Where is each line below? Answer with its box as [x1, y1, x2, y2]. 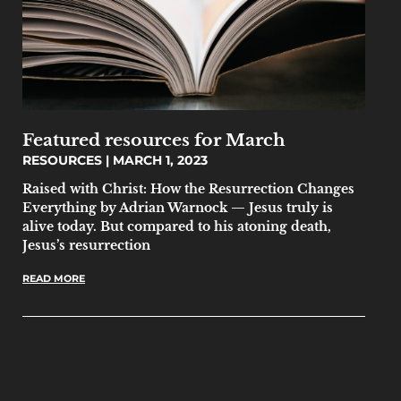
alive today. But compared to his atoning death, [22, 218, 331, 235]
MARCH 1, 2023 [109, 152, 208, 168]
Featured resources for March [22, 129, 286, 150]
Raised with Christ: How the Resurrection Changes [22, 181, 354, 197]
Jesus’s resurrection [22, 237, 150, 253]
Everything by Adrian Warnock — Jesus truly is [22, 200, 333, 216]
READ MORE [22, 272, 85, 285]
